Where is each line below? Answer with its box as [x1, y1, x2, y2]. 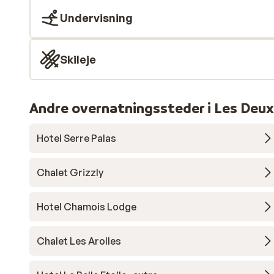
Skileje [60, 53, 96, 66]
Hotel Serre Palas [37, 132, 116, 144]
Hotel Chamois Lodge [37, 201, 136, 213]
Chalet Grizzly [37, 166, 103, 179]
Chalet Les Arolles [37, 235, 121, 247]
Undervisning [60, 11, 133, 24]
